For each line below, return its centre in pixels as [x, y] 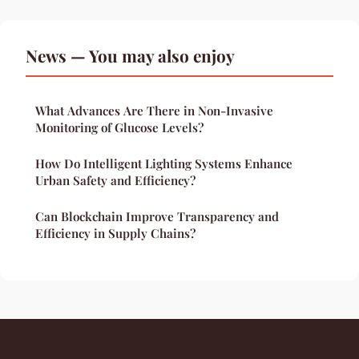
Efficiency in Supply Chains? [115, 233]
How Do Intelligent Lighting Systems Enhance [164, 163]
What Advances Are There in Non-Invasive [154, 110]
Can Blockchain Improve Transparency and [157, 216]
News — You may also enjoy [130, 55]
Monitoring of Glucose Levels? [119, 127]
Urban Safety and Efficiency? [115, 180]
